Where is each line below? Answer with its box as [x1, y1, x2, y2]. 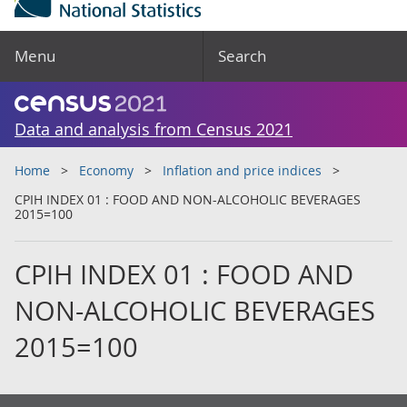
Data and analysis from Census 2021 [15, 118, 293, 140]
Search [218, 45, 266, 66]
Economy [79, 162, 134, 179]
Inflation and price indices [163, 162, 322, 179]
